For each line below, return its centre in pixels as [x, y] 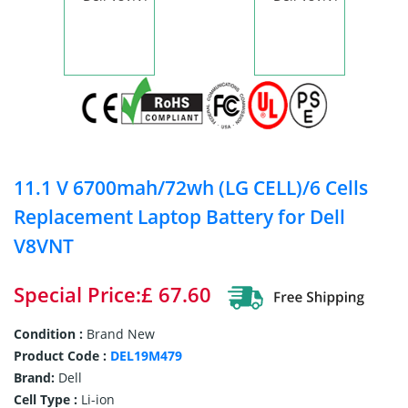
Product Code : [62, 356]
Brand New [121, 334]
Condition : [50, 334]
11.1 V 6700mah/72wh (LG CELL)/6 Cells [191, 188]
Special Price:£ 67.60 [112, 294]
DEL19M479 [146, 356]
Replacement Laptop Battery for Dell [179, 217]
